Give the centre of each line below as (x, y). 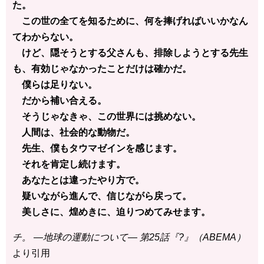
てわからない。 (45, 37)
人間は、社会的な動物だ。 (74, 132)
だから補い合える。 (60, 100)
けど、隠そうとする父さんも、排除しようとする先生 (130, 52)
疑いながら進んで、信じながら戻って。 (102, 196)
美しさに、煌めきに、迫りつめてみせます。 (111, 212)
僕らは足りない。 (55, 84)
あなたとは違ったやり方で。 (78, 180)
